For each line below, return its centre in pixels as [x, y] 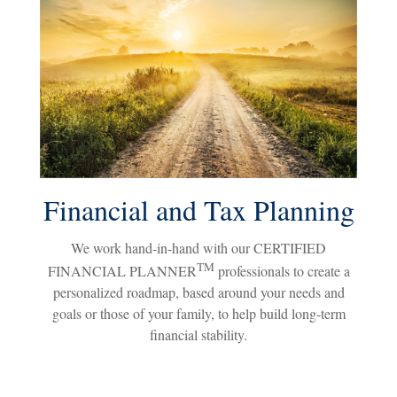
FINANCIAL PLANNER [122, 271]
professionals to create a [282, 271]
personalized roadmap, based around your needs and [198, 292]
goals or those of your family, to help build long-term [198, 314]
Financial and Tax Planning [198, 209]
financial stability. [198, 335]
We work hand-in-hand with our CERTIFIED [198, 247]
